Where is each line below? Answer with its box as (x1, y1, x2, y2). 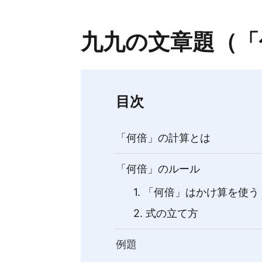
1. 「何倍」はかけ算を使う (133, 186, 259, 199)
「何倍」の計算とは (116, 132, 211, 144)
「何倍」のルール (116, 163, 200, 175)
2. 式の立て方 (133, 207, 198, 220)
